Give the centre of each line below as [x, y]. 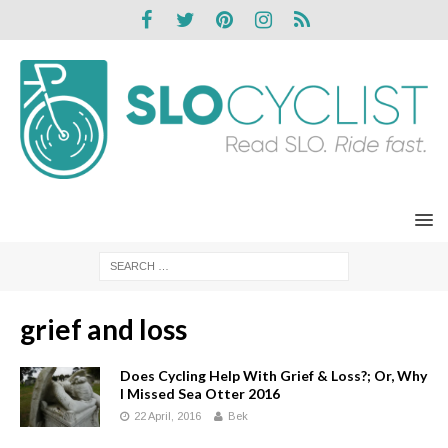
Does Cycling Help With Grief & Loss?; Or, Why [273, 375]
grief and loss [103, 328]
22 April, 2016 [167, 415]
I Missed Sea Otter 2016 [200, 393]
